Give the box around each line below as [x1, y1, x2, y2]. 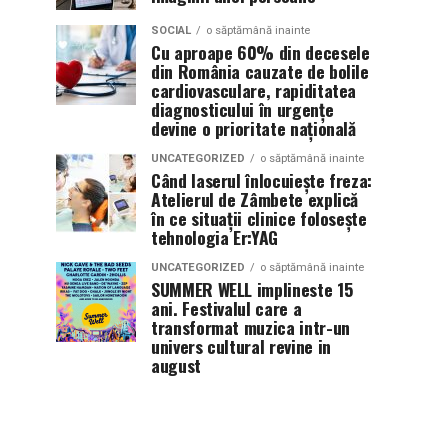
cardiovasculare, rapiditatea [151, 77, 357, 103]
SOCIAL [151, 24, 191, 37]
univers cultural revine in [151, 333, 331, 359]
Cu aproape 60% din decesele [151, 39, 370, 65]
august [151, 352, 201, 378]
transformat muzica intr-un [151, 314, 350, 340]
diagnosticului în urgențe [151, 96, 334, 122]
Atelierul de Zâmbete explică [151, 186, 359, 212]
